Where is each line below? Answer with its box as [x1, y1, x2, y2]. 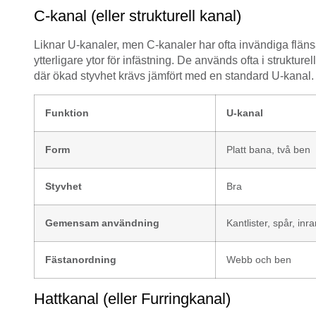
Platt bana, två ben [226, 143, 310, 155]
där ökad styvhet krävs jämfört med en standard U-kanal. [34, 70, 314, 83]
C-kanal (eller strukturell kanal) [34, 7, 241, 25]
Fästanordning [45, 253, 116, 265]
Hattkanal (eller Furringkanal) [34, 289, 231, 308]
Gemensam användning [45, 217, 159, 229]
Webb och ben [226, 253, 291, 265]
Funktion [45, 107, 89, 119]
